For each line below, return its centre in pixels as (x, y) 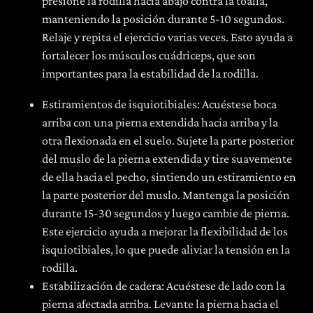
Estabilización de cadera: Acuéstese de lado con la (163, 286)
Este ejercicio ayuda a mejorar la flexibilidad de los (165, 231)
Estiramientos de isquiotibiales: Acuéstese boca (159, 104)
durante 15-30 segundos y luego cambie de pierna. (166, 213)
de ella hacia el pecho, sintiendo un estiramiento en (169, 177)
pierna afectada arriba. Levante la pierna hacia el (160, 304)
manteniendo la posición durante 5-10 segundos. (163, 19)
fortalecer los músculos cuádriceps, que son (149, 55)
